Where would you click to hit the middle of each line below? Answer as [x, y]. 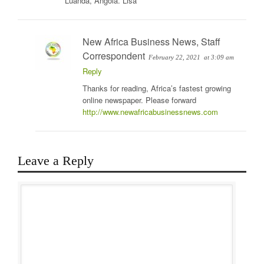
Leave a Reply [56, 161]
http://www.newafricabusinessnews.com [150, 112]
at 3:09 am [219, 57]
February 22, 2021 [174, 57]
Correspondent [114, 56]
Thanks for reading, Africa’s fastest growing [157, 88]
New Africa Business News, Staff [151, 42]
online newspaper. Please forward [139, 100]
